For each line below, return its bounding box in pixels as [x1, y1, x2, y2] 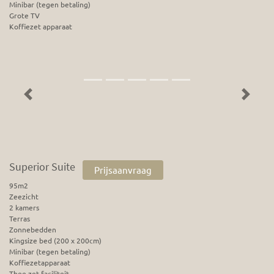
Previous [27, 94, 56, 104]
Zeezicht [9, 191, 39, 202]
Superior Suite [9, 160, 75, 174]
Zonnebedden [9, 224, 56, 235]
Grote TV [9, 10, 40, 21]
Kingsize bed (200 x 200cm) [9, 235, 102, 246]
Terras [9, 213, 30, 224]
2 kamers [9, 202, 39, 213]
